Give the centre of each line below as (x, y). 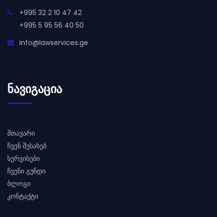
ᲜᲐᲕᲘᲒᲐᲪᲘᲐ (35, 89)
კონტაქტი (23, 196)
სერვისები (23, 158)
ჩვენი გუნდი (26, 171)
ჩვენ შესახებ (27, 146)
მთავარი (21, 133)
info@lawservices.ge (54, 42)
